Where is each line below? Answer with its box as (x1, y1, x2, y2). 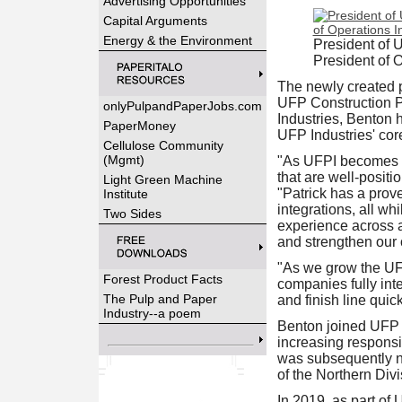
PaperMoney (102, 118, 176, 133)
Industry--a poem (102, 306, 201, 320)
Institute (102, 187, 148, 201)
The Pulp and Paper (102, 292, 217, 306)
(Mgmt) (102, 153, 144, 167)
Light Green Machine (102, 172, 223, 187)
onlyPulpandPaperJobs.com (102, 99, 262, 113)
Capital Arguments (102, 13, 207, 28)
